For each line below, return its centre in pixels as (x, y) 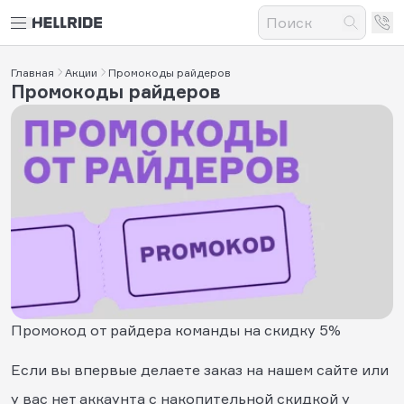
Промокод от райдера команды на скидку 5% (176, 330)
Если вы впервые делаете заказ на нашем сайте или (200, 369)
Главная (32, 72)
